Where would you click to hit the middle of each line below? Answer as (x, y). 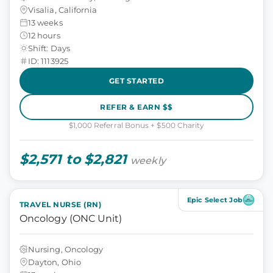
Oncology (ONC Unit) (71, 218)
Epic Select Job (214, 200)
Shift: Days (49, 48)
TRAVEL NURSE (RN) (61, 204)
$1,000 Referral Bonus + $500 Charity (136, 125)
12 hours (44, 35)
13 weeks (45, 22)
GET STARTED (136, 80)
